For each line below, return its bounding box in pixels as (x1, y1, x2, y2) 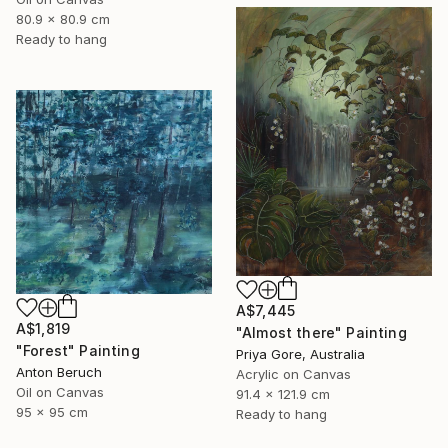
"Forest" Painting (16, 341, 140, 359)
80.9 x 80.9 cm (16, 11, 110, 28)
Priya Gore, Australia (236, 346, 365, 363)
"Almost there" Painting (236, 324, 407, 342)
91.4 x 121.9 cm (236, 386, 330, 403)
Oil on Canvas (16, 383, 104, 400)
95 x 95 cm (16, 403, 88, 420)
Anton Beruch (16, 363, 102, 380)
